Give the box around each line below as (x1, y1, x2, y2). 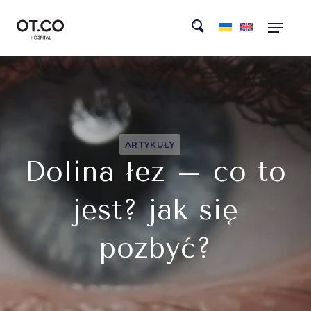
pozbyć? (99, 232, 212, 264)
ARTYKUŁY (125, 140, 175, 150)
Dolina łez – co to (24, 155, 287, 188)
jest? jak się (72, 194, 239, 226)
